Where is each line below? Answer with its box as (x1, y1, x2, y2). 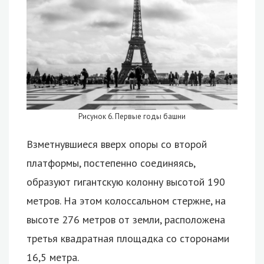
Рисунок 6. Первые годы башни (78, 111, 186, 122)
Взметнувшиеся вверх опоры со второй (27, 137, 207, 151)
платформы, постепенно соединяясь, (27, 156, 195, 170)
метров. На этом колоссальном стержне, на (27, 194, 226, 208)
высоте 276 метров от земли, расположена (27, 213, 225, 227)
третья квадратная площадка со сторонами (27, 232, 229, 246)
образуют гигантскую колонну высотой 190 (27, 175, 225, 189)
